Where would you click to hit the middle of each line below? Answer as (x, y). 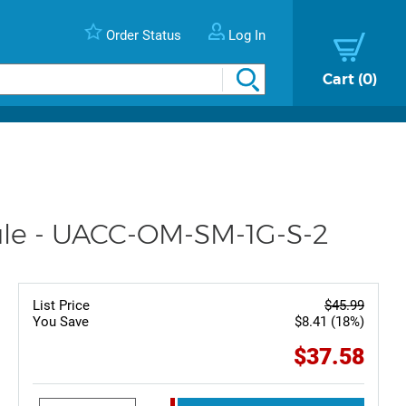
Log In (247, 35)
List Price (61, 306)
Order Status (144, 35)
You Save (60, 322)
